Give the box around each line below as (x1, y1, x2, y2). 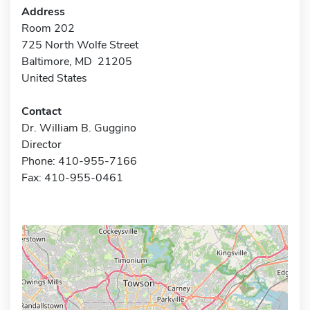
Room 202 (21, 20, 75, 36)
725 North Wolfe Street (21, 37, 138, 53)
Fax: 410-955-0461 (21, 170, 123, 185)
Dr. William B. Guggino (21, 120, 136, 136)
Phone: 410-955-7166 (21, 153, 137, 169)
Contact (21, 103, 62, 119)
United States (21, 70, 87, 86)
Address (21, 3, 65, 19)
